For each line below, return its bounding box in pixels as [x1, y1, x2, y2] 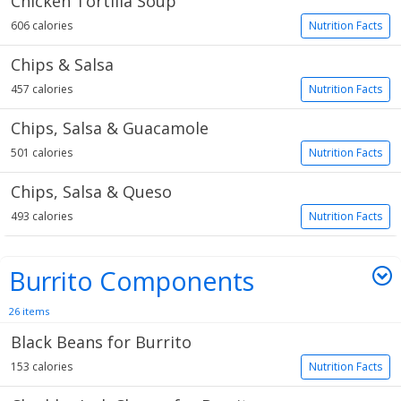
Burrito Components [9, 263, 254, 298]
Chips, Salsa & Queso [11, 181, 172, 202]
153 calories [11, 359, 73, 374]
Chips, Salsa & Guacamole [11, 117, 209, 139]
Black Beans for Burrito [11, 331, 192, 353]
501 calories [11, 145, 73, 160]
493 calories [11, 209, 73, 224]
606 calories [11, 18, 73, 33]
